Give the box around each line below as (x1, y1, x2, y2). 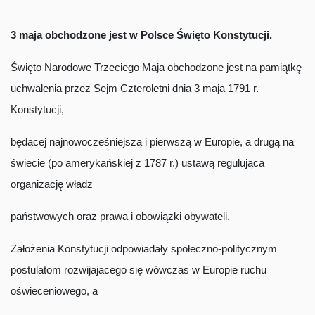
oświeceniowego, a (11, 285, 98, 297)
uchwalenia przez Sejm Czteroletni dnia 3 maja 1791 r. (11, 82, 259, 94)
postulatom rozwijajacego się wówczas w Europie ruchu (11, 264, 266, 276)
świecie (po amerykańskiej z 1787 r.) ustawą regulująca (11, 157, 264, 169)
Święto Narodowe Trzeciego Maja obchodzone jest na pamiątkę (11, 61, 302, 73)
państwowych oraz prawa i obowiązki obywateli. (11, 210, 230, 222)
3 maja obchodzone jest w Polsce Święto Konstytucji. (11, 29, 272, 41)
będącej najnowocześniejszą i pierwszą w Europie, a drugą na (11, 136, 294, 148)
